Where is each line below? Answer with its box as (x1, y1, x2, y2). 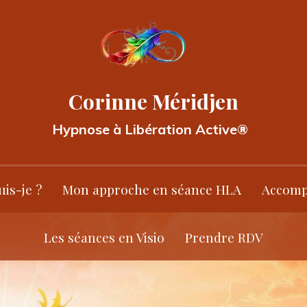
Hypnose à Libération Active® (52, 120, 255, 138)
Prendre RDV (185, 228, 263, 246)
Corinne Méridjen (69, 87, 238, 115)
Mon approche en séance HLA (62, 180, 241, 198)
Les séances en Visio (44, 228, 164, 246)
